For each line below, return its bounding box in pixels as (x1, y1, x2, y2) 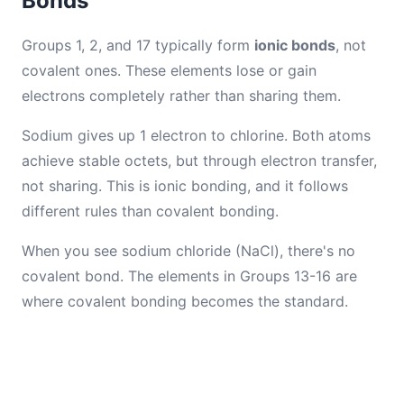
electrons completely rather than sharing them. (22, 87, 341, 105)
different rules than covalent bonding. (22, 202, 279, 220)
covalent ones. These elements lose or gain (22, 61, 317, 79)
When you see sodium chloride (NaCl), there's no (22, 242, 355, 260)
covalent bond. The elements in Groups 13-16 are (22, 267, 357, 285)
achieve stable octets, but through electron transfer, (22, 151, 377, 170)
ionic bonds (254, 36, 335, 54)
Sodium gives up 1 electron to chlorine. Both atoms (22, 126, 371, 144)
